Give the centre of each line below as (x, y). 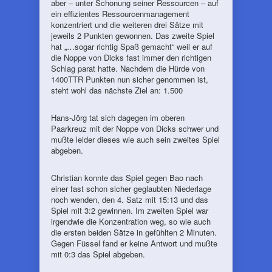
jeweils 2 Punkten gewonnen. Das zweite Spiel (133, 36)
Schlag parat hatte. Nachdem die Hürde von (128, 68)
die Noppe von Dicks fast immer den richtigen (131, 57)
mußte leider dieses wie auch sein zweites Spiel (135, 139)
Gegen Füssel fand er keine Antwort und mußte (134, 243)
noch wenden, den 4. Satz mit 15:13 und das (130, 199)
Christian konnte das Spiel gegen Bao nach (127, 178)
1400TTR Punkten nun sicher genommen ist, (130, 79)
